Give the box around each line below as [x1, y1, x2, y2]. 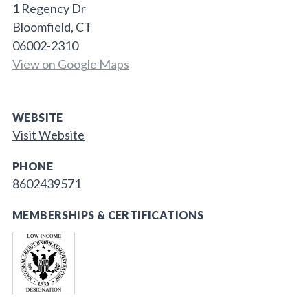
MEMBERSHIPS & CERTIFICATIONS [12, 208, 204, 222]
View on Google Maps [12, 56, 129, 72]
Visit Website [12, 127, 85, 143]
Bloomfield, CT [12, 19, 92, 35]
